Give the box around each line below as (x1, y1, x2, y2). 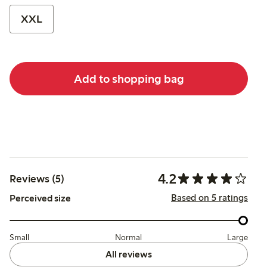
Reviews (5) (10, 172, 64, 186)
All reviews (105, 248, 152, 260)
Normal (114, 232, 142, 243)
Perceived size (10, 193, 71, 204)
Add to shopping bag (73, 71, 184, 86)
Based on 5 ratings (171, 192, 248, 204)
